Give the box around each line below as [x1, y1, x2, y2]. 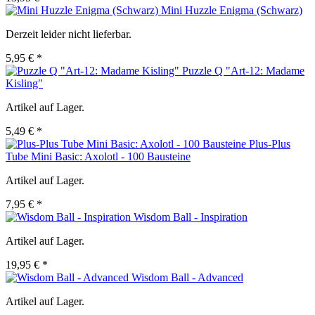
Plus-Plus [249, 138, 290, 150]
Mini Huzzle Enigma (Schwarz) [161, 4, 302, 17]
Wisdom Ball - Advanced [131, 271, 243, 284]
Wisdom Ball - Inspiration [134, 211, 247, 224]
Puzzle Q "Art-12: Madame [182, 65, 304, 77]
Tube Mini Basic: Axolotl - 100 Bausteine [6, 150, 191, 163]
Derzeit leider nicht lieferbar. [6, 28, 131, 41]
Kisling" [6, 77, 43, 90]
